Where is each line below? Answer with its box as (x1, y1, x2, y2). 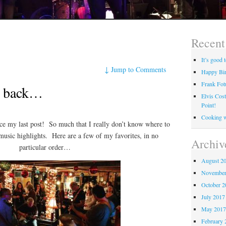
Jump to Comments (111, 64, 166, 74)
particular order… (19, 142, 71, 152)
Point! (201, 101, 216, 109)
